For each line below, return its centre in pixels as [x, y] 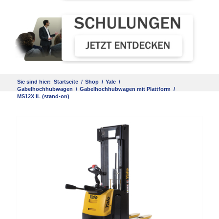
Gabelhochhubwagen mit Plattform [125, 89]
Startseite [66, 82]
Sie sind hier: [34, 82]
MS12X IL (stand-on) [43, 97]
